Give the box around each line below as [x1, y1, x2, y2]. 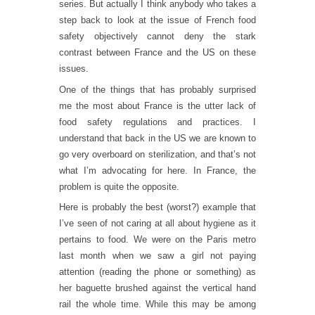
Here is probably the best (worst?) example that [59, 202, 256, 212]
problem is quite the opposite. [59, 181, 179, 192]
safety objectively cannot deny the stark [59, 31, 256, 41]
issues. [59, 63, 89, 74]
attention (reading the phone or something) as [59, 266, 256, 277]
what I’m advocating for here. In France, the [59, 165, 256, 176]
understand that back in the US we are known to [59, 132, 256, 143]
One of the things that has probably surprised [59, 84, 256, 95]
